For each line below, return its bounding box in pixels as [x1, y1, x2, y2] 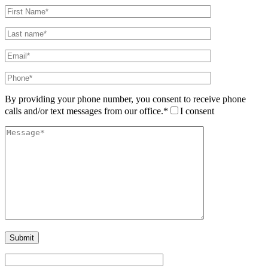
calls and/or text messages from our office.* [5, 105, 168, 116]
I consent [180, 105, 214, 116]
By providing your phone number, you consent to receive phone [5, 93, 246, 104]
